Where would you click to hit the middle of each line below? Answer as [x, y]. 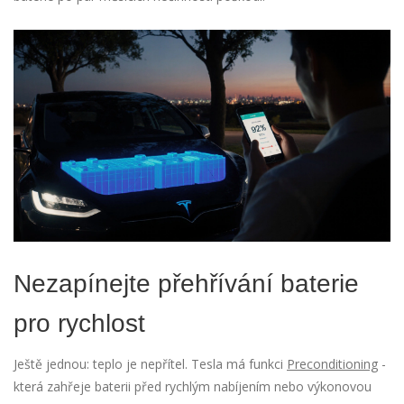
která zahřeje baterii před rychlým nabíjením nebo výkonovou [193, 387]
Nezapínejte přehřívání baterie [186, 284]
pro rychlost [79, 324]
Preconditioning [332, 364]
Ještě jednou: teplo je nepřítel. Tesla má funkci [150, 364]
